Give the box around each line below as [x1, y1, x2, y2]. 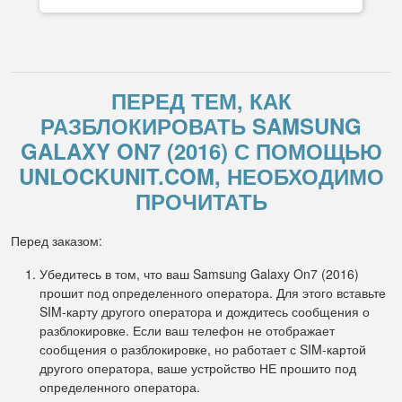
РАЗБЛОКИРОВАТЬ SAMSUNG [40, 110, 362, 141]
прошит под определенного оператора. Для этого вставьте [39, 284, 386, 301]
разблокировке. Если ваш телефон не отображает [39, 321, 335, 339]
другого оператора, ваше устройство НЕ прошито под [39, 359, 356, 377]
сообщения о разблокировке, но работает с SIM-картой [39, 340, 366, 358]
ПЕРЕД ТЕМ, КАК [110, 85, 292, 116]
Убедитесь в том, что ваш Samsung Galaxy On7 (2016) [39, 265, 359, 283]
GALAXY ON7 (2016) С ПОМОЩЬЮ [20, 135, 382, 166]
